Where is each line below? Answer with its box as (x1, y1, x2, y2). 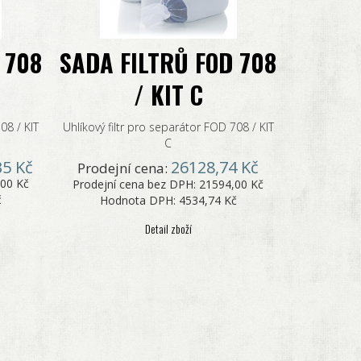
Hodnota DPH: (99, 193, 179, 208)
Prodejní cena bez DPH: (73, 176, 200, 192)
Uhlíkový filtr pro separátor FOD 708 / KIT (62, 119, 274, 135)
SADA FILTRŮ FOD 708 (60, 44, 277, 81)
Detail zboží (144, 220, 192, 237)
